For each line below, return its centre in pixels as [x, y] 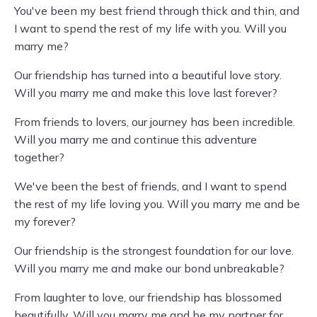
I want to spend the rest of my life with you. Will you [150, 28]
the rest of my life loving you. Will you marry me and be [157, 204]
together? [39, 157]
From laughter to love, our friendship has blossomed [148, 297]
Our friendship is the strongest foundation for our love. [154, 250]
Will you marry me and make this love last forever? [146, 93]
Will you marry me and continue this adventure [136, 139]
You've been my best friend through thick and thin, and [157, 11]
